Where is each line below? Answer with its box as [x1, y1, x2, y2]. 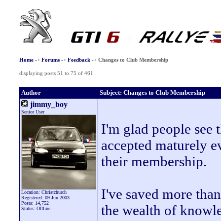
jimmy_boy [28, 100, 68, 109]
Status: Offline [21, 206, 50, 211]
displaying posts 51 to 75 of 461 [19, 70, 93, 76]
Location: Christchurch [21, 189, 67, 195]
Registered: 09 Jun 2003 [21, 195, 70, 200]
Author [21, 89, 41, 96]
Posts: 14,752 [21, 200, 49, 206]
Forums [41, 57, 60, 63]
